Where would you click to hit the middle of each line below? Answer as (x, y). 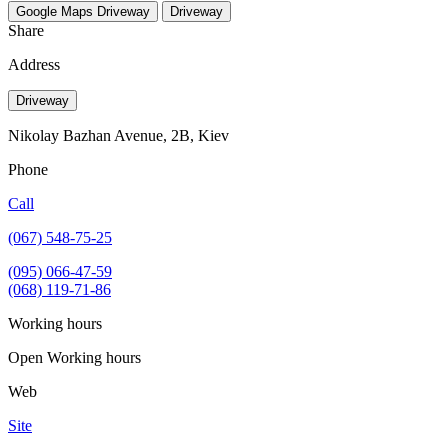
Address (34, 64)
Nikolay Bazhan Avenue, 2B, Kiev (118, 135)
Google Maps (54, 11)
